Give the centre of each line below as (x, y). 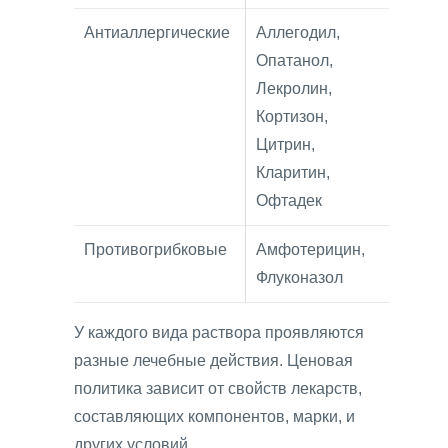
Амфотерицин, (310, 250)
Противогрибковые (155, 250)
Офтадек (289, 201)
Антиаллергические (157, 33)
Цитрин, (285, 145)
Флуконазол (299, 278)
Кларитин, (293, 173)
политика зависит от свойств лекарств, (218, 389)
